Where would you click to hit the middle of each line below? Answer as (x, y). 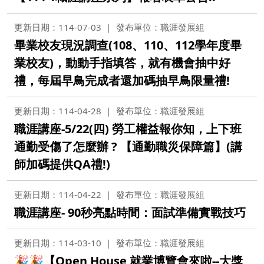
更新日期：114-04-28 (58, 111)
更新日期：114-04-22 (58, 194)
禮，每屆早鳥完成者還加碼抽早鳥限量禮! (122, 80)
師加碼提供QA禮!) (62, 164)
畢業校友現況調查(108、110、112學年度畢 (128, 45)
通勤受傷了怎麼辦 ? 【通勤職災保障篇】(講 (128, 146)
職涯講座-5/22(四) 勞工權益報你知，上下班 (128, 129)
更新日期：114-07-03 (58, 27)
